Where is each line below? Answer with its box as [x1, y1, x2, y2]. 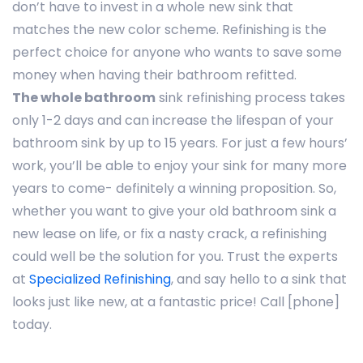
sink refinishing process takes [156, 88, 345, 107]
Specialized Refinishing [29, 269, 171, 288]
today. [12, 314, 52, 334]
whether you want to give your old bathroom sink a [12, 201, 336, 220]
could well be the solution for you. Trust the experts [12, 246, 338, 266]
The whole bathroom [12, 88, 156, 107]
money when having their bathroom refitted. [12, 65, 297, 84]
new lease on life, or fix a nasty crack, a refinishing [12, 224, 327, 243]
